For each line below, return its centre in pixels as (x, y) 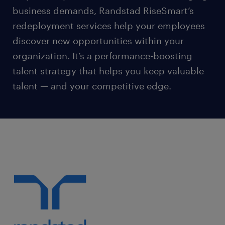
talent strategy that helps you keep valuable (108, 71)
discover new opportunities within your (98, 41)
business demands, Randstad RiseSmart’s (103, 11)
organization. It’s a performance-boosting (102, 56)
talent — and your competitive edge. (92, 86)
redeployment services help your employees (109, 26)
